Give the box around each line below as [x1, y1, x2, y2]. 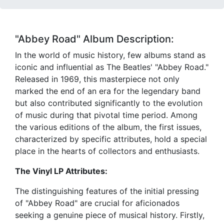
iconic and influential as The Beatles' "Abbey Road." [15, 62, 208, 72]
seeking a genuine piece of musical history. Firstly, [15, 210, 204, 220]
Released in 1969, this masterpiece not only [15, 74, 179, 84]
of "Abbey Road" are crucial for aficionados [15, 198, 179, 208]
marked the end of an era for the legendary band [15, 86, 200, 96]
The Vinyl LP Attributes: [15, 166, 107, 176]
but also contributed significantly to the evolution [15, 98, 202, 108]
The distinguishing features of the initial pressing [15, 186, 199, 196]
